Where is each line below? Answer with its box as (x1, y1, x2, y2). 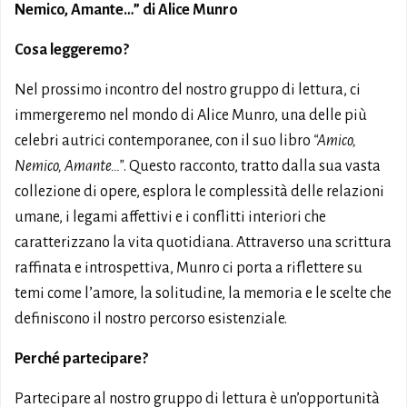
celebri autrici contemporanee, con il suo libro (15, 133, 313, 149)
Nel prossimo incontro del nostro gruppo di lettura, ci (15, 82, 361, 98)
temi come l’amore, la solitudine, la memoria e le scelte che (15, 285, 392, 302)
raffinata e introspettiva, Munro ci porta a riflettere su (15, 260, 362, 276)
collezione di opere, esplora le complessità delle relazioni (15, 184, 384, 200)
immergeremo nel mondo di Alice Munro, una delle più (15, 107, 367, 124)
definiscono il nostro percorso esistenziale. (15, 311, 287, 327)
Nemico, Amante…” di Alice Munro (15, 2, 238, 18)
